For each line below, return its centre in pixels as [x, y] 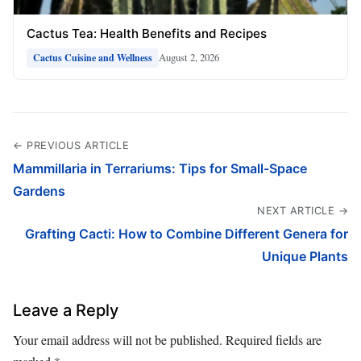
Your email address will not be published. [118, 339]
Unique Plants [305, 256]
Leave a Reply [66, 310]
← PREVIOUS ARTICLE [71, 145]
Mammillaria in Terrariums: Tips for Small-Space [160, 168]
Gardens [39, 191]
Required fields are [274, 339]
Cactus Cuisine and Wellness [93, 57]
